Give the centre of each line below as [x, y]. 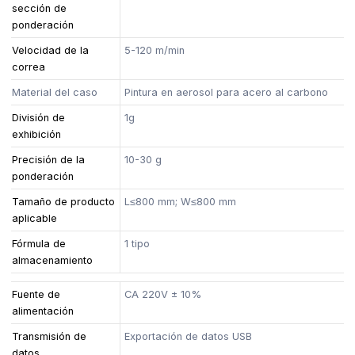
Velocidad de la [51, 50]
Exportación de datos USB [189, 336]
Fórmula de [39, 243]
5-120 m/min [155, 50]
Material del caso [55, 92]
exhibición [37, 134]
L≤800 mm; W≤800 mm [181, 201]
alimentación [43, 311]
